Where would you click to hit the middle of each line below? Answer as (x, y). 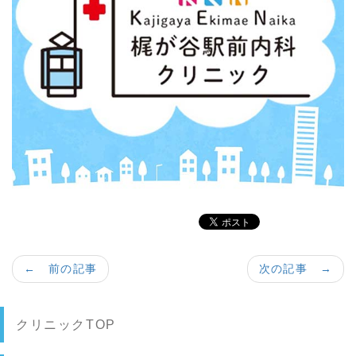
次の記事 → (295, 268)
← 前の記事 (61, 268)
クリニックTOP (66, 324)
